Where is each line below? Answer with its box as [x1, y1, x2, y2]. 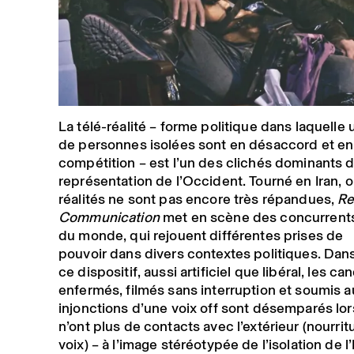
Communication [58, 206, 160, 228]
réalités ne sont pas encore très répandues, [58, 188, 338, 209]
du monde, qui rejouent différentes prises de [58, 224, 344, 246]
